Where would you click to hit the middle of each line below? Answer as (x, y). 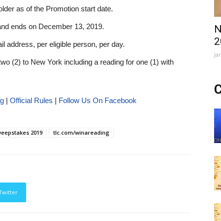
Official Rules (31, 100)
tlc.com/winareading (81, 132)
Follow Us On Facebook (97, 100)
